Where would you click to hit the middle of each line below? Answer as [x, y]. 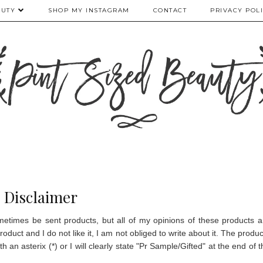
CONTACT [170, 10]
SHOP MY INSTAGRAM [89, 10]
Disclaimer [41, 197]
